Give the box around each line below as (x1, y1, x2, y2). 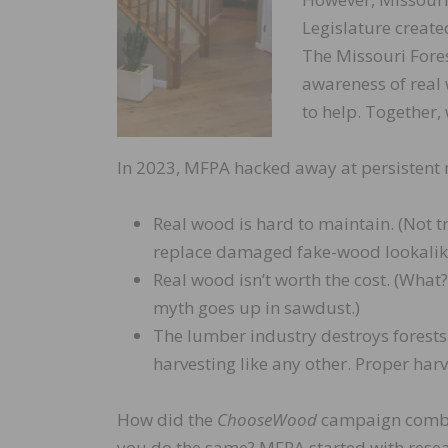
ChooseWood (217, 408, 317, 432)
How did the (117, 408, 217, 432)
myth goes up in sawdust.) (153, 296, 360, 320)
